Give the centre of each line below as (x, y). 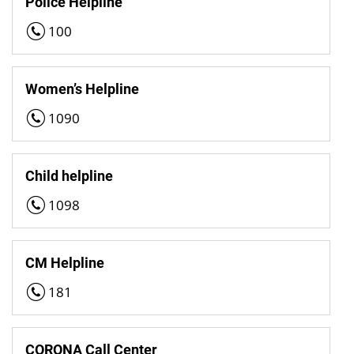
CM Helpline (65, 262)
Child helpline (70, 175)
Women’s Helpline (83, 88)
